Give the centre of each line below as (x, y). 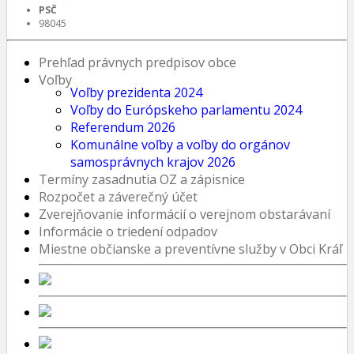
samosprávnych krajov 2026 (153, 162)
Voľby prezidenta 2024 (136, 92)
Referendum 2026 (123, 127)
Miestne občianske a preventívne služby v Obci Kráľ (190, 249)
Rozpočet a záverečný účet (118, 197)
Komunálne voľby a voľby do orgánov (180, 145)
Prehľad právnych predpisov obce (137, 62)
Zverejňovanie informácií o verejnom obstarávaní (185, 214)
